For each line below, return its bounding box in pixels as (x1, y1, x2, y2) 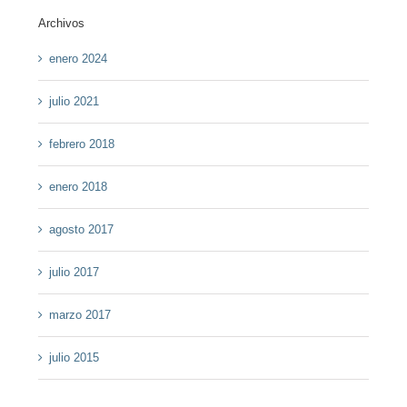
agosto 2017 (48, 223, 114, 237)
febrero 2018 (48, 137, 114, 152)
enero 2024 (48, 52, 107, 66)
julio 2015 (48, 351, 99, 365)
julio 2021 (48, 94, 99, 109)
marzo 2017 (48, 308, 111, 323)
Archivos (37, 15, 84, 30)
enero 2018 (48, 180, 107, 194)
